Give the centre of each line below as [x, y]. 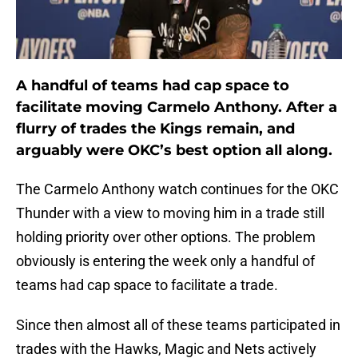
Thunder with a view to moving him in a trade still [170, 213]
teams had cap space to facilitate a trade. [147, 285]
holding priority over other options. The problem [166, 237]
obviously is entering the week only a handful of [165, 261]
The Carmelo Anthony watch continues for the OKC [177, 189]
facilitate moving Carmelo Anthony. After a [177, 107]
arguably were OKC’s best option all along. [174, 151]
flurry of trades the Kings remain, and [155, 129]
